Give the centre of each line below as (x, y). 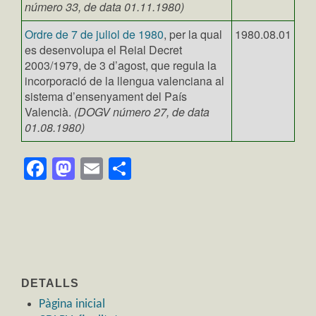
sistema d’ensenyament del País (106, 96)
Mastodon (125, 168)
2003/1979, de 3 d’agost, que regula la (121, 65)
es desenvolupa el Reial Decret (103, 50)
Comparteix (190, 168)
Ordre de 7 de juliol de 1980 (94, 34)
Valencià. (49, 112)
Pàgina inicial (72, 304)
